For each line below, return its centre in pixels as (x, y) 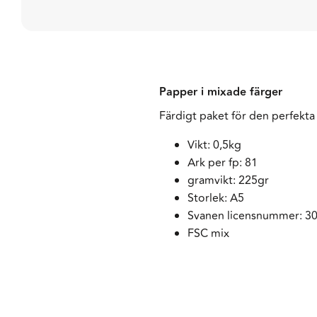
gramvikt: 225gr (228, 181)
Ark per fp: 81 (222, 163)
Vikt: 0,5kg (214, 145)
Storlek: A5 (215, 198)
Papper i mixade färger (220, 92)
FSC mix (208, 234)
